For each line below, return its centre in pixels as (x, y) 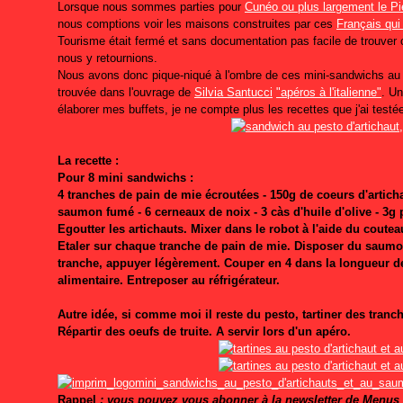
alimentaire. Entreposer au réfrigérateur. (169, 280)
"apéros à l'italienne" (329, 92)
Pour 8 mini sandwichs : (125, 178)
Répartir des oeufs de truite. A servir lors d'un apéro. (206, 331)
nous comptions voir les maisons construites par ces (197, 24)
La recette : (88, 161)
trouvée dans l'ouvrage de (126, 92)
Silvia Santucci (233, 92)
